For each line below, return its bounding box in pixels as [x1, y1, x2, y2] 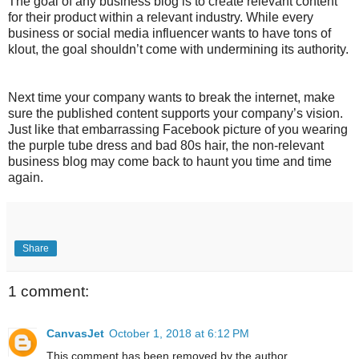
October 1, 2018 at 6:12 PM [109, 326, 249, 340]
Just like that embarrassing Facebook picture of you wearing [8, 123, 348, 137]
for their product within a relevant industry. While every [8, 10, 313, 25]
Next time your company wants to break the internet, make [8, 91, 335, 105]
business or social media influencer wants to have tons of [8, 26, 331, 41]
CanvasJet [46, 326, 104, 340]
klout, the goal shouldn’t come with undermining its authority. [8, 42, 349, 57]
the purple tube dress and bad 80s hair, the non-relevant [8, 139, 324, 153]
